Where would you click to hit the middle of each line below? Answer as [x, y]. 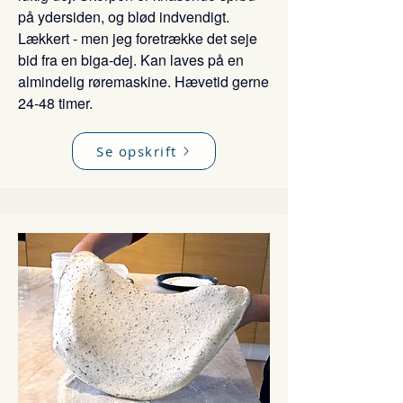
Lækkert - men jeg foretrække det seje [138, 38]
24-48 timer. [55, 103]
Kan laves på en [192, 60]
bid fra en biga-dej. [79, 60]
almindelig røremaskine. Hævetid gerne [143, 81]
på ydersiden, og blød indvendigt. [124, 17]
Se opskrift [137, 151]
